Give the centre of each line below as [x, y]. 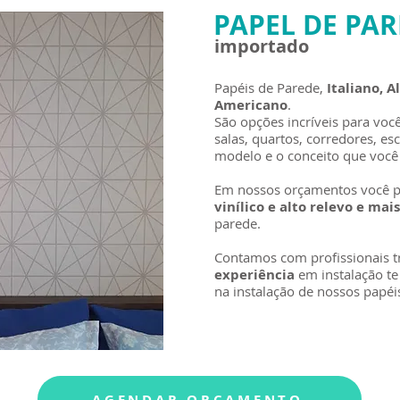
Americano [251, 105]
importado [262, 46]
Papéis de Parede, [271, 87]
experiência [254, 275]
